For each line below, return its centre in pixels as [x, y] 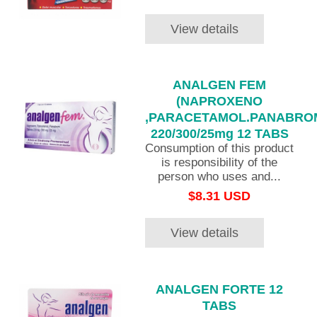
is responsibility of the [220, 163]
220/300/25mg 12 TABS [219, 134]
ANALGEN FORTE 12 [220, 289]
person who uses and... [220, 177]
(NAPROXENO [220, 102]
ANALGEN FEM [220, 85]
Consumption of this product [220, 149]
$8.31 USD [220, 196]
